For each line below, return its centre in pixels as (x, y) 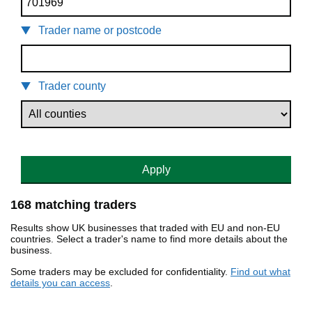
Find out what (260, 272)
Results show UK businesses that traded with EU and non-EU (145, 228)
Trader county (72, 86)
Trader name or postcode (100, 31)
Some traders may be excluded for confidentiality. (120, 272)
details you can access (60, 283)
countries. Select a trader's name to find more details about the (149, 239)
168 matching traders (73, 205)
